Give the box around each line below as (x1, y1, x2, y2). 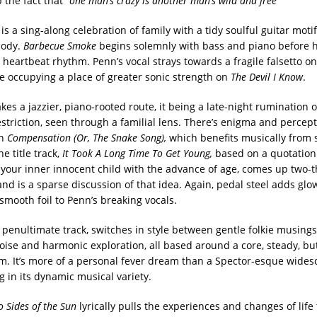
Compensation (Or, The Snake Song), (6, 130, 166, 144)
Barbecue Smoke (23, 38, 96, 52)
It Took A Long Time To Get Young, (62, 146, 212, 160)
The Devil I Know (230, 69, 303, 83)
